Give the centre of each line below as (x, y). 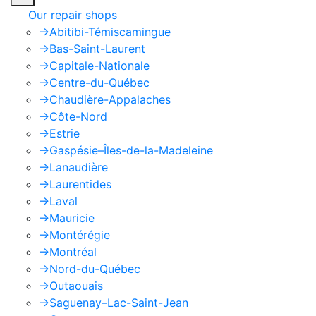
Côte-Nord (78, 116)
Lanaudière (79, 167)
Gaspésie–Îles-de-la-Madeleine (131, 150)
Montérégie (80, 235)
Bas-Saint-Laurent (97, 49)
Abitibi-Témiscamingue (110, 32)
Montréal (73, 252)
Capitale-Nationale (99, 66)
